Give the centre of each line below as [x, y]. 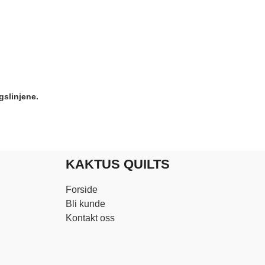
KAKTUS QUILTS [118, 164]
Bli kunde [85, 204]
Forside [82, 190]
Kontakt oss [90, 218]
